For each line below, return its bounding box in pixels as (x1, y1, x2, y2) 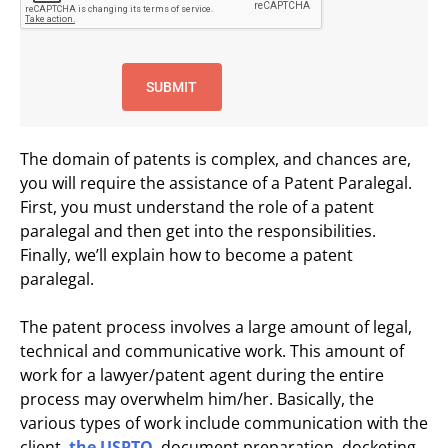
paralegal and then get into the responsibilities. (20, 220, 376, 242)
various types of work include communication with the (20, 412, 428, 434)
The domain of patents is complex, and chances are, (20, 148, 411, 170)
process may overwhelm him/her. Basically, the (20, 388, 374, 410)
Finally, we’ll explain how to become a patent (20, 244, 353, 266)
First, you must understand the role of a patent (20, 196, 374, 218)
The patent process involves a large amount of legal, (20, 316, 412, 338)
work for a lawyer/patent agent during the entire (20, 364, 384, 386)
